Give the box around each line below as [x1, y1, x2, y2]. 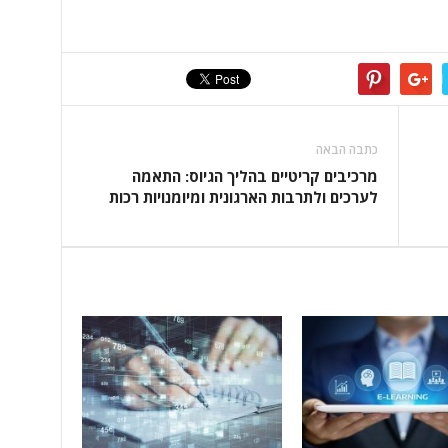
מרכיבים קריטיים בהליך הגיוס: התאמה [132, 165, 379, 186]
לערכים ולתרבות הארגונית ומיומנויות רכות [109, 186, 379, 207]
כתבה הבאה [316, 140, 379, 158]
